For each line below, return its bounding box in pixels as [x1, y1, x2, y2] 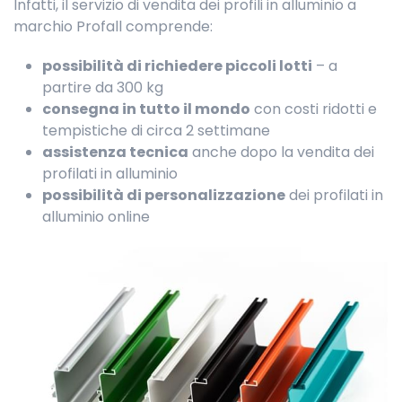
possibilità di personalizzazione [42, 185, 285, 206]
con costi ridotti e [250, 99, 377, 120]
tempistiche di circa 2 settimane [42, 120, 270, 142]
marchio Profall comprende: [13, 16, 213, 38]
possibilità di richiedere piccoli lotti [42, 56, 312, 77]
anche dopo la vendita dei [188, 142, 374, 163]
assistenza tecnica [42, 142, 188, 163]
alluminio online [42, 206, 150, 228]
